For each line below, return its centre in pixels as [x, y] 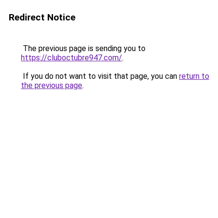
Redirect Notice [42, 17]
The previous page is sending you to [83, 48]
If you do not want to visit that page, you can [100, 76]
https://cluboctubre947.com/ [72, 58]
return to [194, 76]
